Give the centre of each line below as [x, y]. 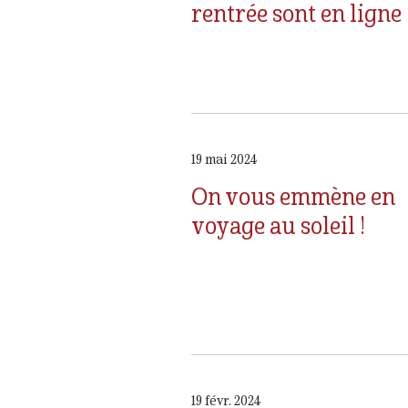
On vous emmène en [293, 196]
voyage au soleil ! [278, 225]
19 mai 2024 [224, 160]
